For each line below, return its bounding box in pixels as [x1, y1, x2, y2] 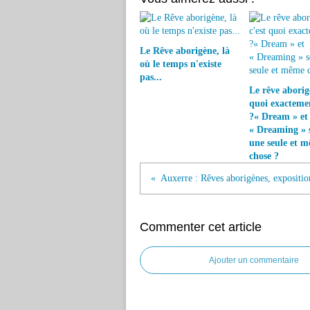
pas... [140, 72, 162, 82]
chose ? [248, 151, 279, 161]
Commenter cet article [140, 220, 262, 234]
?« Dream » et [248, 111, 308, 122]
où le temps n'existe [140, 59, 221, 69]
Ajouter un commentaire [209, 255, 299, 265]
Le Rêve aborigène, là [140, 46, 230, 56]
